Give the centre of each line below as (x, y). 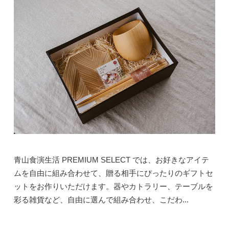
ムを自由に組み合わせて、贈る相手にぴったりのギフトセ (113, 173)
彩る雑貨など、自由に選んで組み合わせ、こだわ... (101, 199)
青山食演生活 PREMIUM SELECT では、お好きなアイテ (111, 159)
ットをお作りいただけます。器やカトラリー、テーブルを (113, 186)
